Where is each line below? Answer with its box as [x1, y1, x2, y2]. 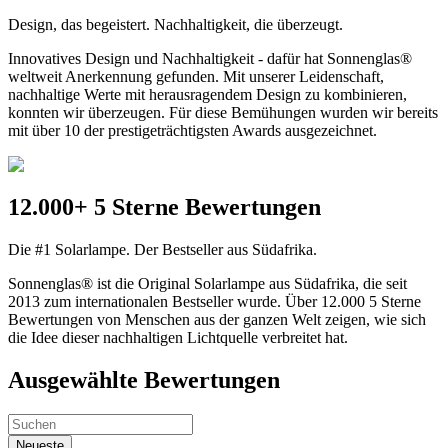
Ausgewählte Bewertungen [8, 366, 280, 393]
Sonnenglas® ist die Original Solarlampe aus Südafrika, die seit [8, 275, 407, 293]
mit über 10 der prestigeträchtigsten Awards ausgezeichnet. [8, 122, 377, 140]
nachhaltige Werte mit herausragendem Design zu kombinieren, [8, 86, 407, 104]
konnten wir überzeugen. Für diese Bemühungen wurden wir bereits [8, 104, 438, 122]
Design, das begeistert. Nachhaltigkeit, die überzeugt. [8, 16, 343, 34]
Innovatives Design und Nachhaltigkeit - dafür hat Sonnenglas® [8, 50, 412, 68]
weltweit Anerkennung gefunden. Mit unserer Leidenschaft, [8, 68, 384, 86]
